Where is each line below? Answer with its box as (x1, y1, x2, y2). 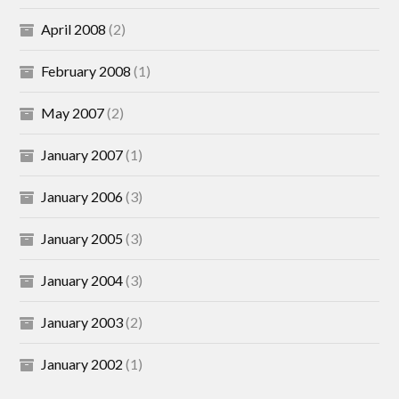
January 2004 (41, 272, 124, 289)
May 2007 (41, 104, 105, 121)
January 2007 (41, 146, 124, 163)
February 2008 (41, 62, 132, 79)
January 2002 (41, 355, 124, 372)
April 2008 (41, 20, 107, 37)
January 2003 (41, 313, 124, 330)
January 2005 (41, 230, 124, 247)
